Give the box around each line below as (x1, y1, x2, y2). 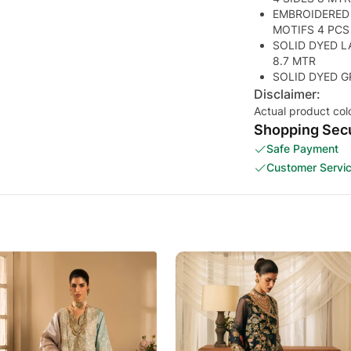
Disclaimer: (254, 86, 320, 103)
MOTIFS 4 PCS (273, 23, 349, 37)
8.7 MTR (273, 54, 316, 68)
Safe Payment (266, 142, 338, 156)
